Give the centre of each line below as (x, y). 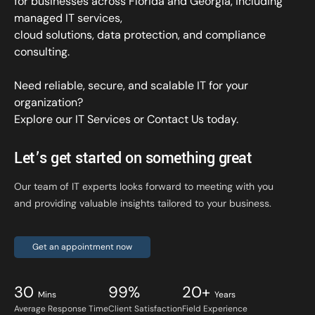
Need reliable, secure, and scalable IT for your (131, 85)
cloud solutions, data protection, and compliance (140, 34)
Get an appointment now (82, 247)
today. (221, 119)
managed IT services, (68, 18)
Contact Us (175, 119)
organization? (49, 102)
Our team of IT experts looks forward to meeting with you (144, 186)
